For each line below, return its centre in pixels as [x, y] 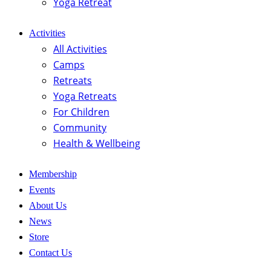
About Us [48, 206]
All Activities [80, 49]
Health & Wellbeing [97, 144]
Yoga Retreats [85, 96]
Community [80, 128]
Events [42, 190]
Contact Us [51, 253]
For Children [81, 112]
